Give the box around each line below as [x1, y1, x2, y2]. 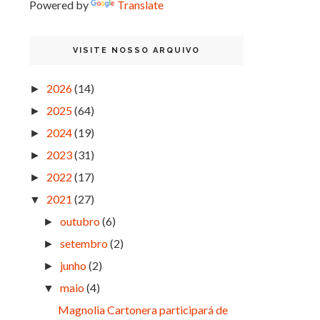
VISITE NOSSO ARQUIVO [73, 46, 200, 56]
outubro [60, 214, 101, 229]
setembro [60, 236, 109, 251]
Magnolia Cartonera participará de [57, 303, 228, 317]
